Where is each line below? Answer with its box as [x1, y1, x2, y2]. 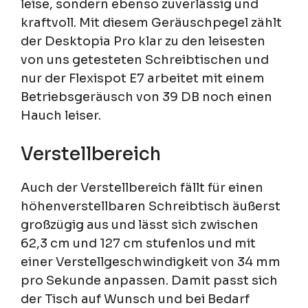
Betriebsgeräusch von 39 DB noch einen [21, 89, 272, 105]
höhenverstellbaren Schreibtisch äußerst [21, 199, 280, 214]
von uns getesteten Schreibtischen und [21, 52, 269, 68]
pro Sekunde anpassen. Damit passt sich [21, 273, 278, 289]
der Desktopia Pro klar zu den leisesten [21, 34, 265, 49]
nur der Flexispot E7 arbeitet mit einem [21, 71, 265, 87]
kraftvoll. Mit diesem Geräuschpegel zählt [21, 15, 282, 31]
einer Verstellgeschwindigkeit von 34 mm [21, 254, 280, 270]
